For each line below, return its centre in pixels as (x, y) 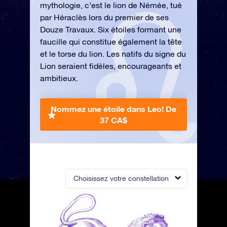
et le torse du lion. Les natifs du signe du (113, 54)
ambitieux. (59, 78)
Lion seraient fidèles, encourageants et (111, 66)
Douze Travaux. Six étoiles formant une (111, 29)
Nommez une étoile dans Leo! (108, 109)
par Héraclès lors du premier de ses (104, 17)
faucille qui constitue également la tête (111, 42)
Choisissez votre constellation (121, 178)
